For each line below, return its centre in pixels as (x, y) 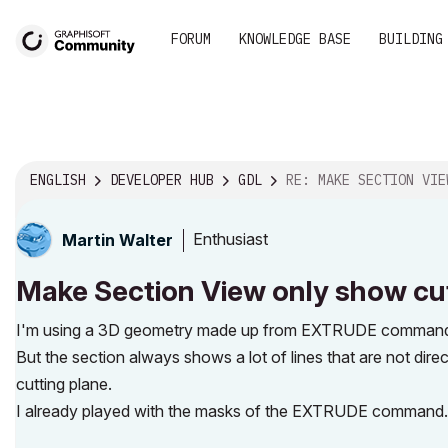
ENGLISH (58, 180)
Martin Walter (117, 239)
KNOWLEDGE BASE (295, 39)
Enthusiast (230, 239)
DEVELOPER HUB (162, 180)
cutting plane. (64, 383)
